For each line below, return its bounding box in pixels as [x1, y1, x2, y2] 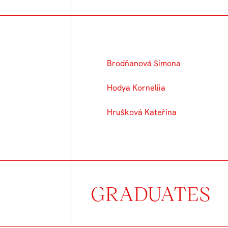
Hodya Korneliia [107, 82, 166, 93]
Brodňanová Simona [107, 58, 181, 69]
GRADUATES [91, 181, 211, 206]
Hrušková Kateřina [107, 107, 177, 118]
